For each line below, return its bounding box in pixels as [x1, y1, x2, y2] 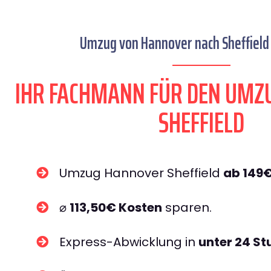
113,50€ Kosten [70, 199, 162, 216]
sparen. [162, 199, 212, 216]
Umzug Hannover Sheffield [59, 165, 223, 181]
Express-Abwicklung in [59, 233, 198, 250]
